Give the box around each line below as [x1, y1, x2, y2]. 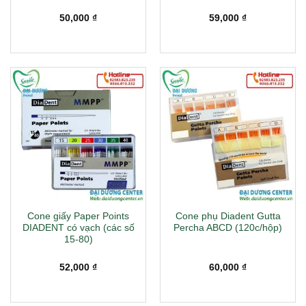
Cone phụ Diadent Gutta [175, 211, 281, 222]
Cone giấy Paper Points [27, 211, 129, 222]
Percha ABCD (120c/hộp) [173, 223, 282, 234]
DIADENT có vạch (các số [22, 223, 135, 234]
